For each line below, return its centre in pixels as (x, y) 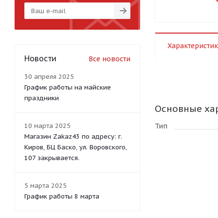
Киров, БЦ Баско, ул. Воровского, (76, 147)
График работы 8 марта (62, 196)
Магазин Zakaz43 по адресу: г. (73, 136)
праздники (42, 98)
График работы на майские (68, 87)
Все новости (109, 59)
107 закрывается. (52, 158)
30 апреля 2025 (49, 77)
